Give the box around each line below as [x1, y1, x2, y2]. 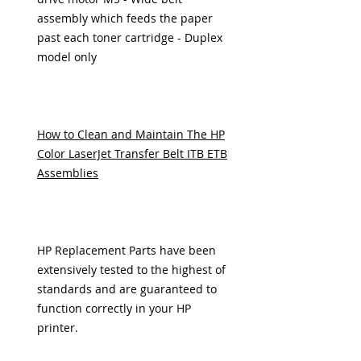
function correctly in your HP [37, 301, 191, 316]
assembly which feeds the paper [37, 10, 213, 26]
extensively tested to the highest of [37, 262, 226, 277]
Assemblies [37, 165, 98, 180]
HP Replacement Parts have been [37, 243, 216, 258]
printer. [37, 320, 78, 335]
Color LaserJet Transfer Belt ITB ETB [37, 146, 227, 161]
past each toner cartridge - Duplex [37, 30, 222, 45]
